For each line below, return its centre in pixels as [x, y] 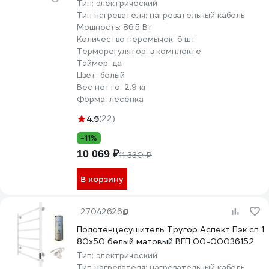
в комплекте [176, 51]
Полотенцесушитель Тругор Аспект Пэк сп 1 [171, 229]
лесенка [126, 99]
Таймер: [95, 63]
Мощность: [100, 27]
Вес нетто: [101, 87]
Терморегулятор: [113, 51]
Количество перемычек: [127, 39]
